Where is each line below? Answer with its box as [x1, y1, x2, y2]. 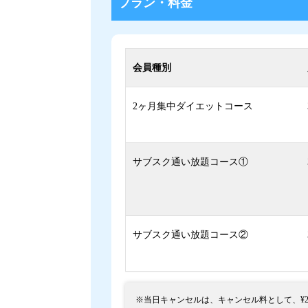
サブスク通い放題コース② [133, 230, 248, 241]
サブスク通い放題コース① [133, 157, 248, 168]
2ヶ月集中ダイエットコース [133, 101, 253, 112]
